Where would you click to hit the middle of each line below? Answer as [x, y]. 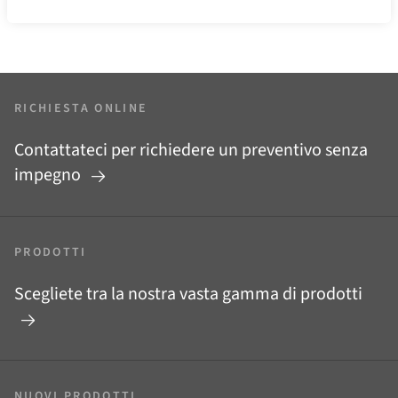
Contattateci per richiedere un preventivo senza [191, 151]
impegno [49, 175]
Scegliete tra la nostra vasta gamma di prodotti [188, 295]
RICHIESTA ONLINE [81, 109]
